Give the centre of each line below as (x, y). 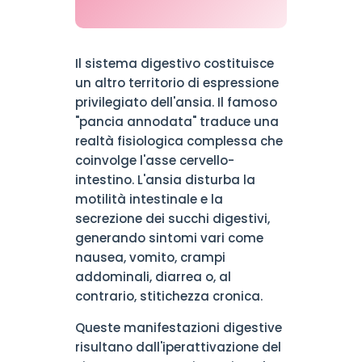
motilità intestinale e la (149, 199)
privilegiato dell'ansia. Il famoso (176, 102)
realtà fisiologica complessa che (179, 141)
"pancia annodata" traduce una (177, 122)
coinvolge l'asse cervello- (154, 160)
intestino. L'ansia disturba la (165, 180)
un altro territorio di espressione (177, 83)
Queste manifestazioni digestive (178, 328)
